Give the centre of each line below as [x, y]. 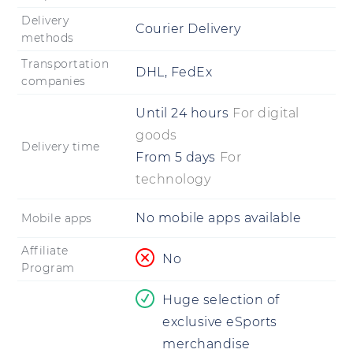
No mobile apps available [218, 218]
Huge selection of [221, 300]
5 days [195, 158]
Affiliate [45, 251]
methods [48, 38]
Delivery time [61, 147]
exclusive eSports [220, 322]
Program [48, 268]
